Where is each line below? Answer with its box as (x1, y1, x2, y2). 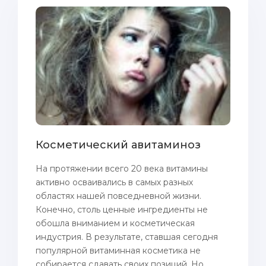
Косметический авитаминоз (36, 138, 201, 151)
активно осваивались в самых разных (36, 177, 193, 188)
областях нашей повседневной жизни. (36, 191, 201, 201)
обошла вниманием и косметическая (36, 218, 195, 229)
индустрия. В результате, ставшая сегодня (36, 232, 218, 242)
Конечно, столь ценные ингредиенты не (36, 204, 208, 215)
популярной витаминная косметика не (36, 245, 201, 256)
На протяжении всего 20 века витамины (36, 163, 208, 174)
